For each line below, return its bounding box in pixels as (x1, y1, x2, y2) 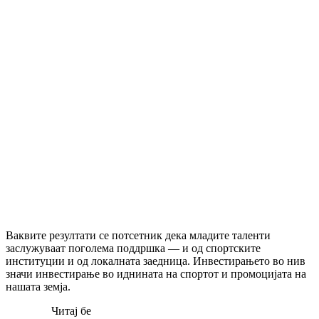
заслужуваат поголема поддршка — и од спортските (6, 241, 261, 254)
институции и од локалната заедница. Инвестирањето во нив (6, 254, 305, 267)
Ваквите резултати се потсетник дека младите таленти (6, 229, 271, 241)
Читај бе (51, 304, 91, 317)
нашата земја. (6, 280, 70, 293)
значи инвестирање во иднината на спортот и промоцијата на (6, 267, 306, 280)
